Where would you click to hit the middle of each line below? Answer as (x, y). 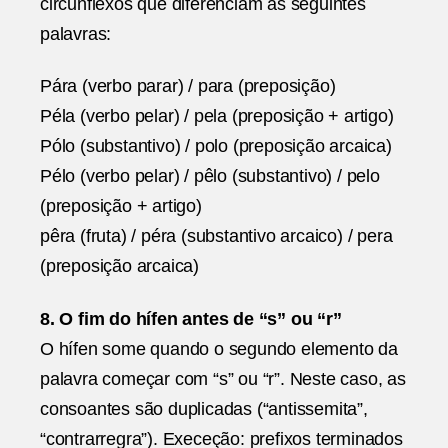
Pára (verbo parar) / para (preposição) (188, 86)
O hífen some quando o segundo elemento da (219, 348)
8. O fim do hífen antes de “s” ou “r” (191, 318)
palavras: (76, 33)
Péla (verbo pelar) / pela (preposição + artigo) (217, 116)
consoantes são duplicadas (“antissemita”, (204, 408)
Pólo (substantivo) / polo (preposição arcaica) (216, 146)
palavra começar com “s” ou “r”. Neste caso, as (223, 378)
